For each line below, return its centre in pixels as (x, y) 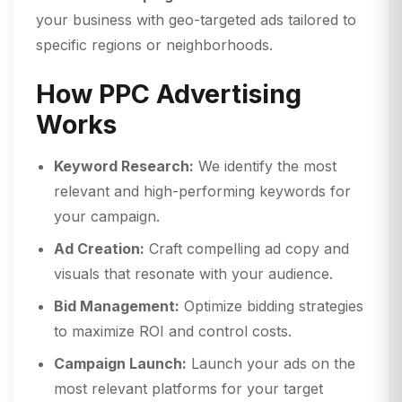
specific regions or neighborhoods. (154, 45)
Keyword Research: (124, 166)
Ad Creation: (99, 249)
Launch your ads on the (271, 364)
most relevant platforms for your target (188, 389)
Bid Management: (117, 306)
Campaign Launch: (120, 364)
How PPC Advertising (169, 94)
